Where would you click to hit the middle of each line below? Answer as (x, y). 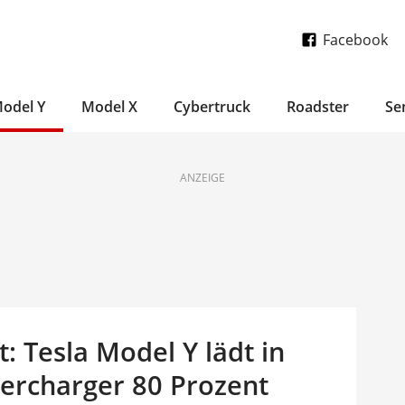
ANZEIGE (202, 178)
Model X (109, 107)
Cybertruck (212, 107)
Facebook (355, 40)
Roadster (318, 107)
